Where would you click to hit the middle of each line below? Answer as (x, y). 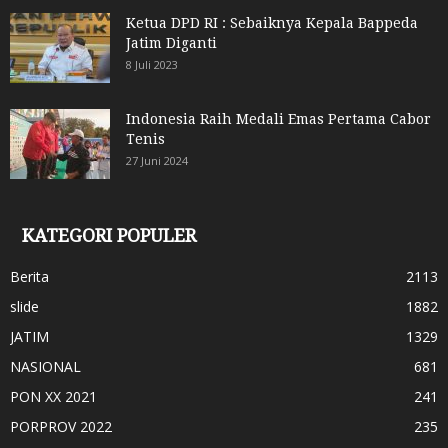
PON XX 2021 (53, 396)
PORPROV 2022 (61, 426)
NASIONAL (45, 366)
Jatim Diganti (171, 42)
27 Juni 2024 (157, 160)
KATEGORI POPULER (109, 235)
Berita (29, 276)
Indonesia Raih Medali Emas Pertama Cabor (278, 118)
